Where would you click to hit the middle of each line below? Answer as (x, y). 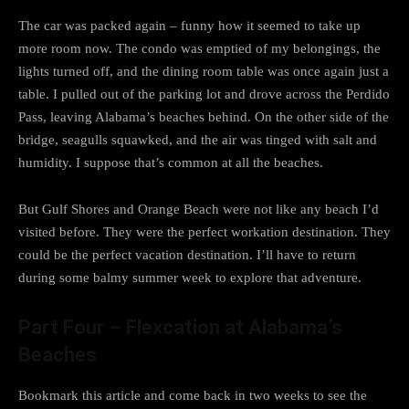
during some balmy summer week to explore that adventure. (190, 277)
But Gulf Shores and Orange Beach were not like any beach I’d (199, 209)
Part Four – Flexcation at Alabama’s (180, 327)
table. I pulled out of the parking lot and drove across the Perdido (204, 94)
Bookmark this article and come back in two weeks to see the (193, 395)
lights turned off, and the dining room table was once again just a (204, 71)
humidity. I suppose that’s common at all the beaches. (171, 162)
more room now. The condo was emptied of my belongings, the (199, 48)
